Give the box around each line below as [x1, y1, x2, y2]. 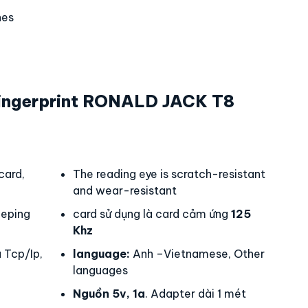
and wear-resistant [73, 184, 177, 197]
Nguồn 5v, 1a [73, 287, 145, 300]
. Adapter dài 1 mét [145, 287, 246, 300]
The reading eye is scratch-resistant [73, 167, 265, 181]
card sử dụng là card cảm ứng [73, 207, 231, 221]
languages [73, 263, 128, 277]
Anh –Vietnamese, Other [130, 247, 265, 261]
